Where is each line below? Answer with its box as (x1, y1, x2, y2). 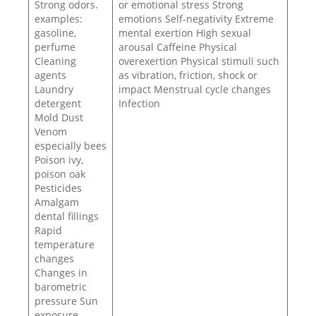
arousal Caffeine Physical (119, 40, 237, 54)
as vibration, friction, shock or (119, 68, 257, 82)
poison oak (35, 167, 85, 181)
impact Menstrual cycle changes (119, 83, 271, 96)
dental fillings (35, 209, 99, 223)
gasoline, (35, 26, 76, 39)
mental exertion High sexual (119, 26, 251, 39)
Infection (119, 97, 160, 110)
